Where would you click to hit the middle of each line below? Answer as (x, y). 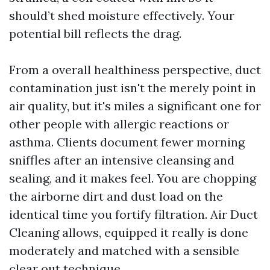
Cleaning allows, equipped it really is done (129, 232)
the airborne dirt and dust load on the (116, 196)
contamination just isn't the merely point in (133, 88)
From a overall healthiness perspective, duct (135, 70)
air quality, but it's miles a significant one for (135, 106)
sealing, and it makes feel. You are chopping (133, 178)
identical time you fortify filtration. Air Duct (133, 214)
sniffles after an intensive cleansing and (122, 160)
